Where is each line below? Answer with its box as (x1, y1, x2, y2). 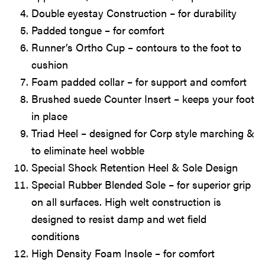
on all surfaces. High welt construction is (31, 194, 222, 209)
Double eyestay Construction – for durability (31, 5, 237, 21)
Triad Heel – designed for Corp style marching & (31, 125, 255, 141)
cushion (31, 57, 69, 72)
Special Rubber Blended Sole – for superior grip (31, 177, 251, 192)
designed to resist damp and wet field (31, 211, 207, 227)
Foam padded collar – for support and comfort (31, 74, 247, 89)
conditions (31, 228, 80, 244)
